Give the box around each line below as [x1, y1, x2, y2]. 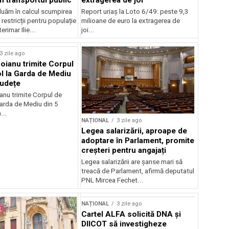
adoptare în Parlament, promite [81, 136, 195, 146]
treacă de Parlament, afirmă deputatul [81, 167, 195, 175]
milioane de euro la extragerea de [81, 16, 180, 25]
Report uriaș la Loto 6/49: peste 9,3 [81, 7, 189, 15]
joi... [81, 26, 95, 34]
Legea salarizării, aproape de [81, 126, 188, 136]
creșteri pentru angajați [81, 146, 167, 155]
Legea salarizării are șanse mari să [81, 158, 183, 166]
